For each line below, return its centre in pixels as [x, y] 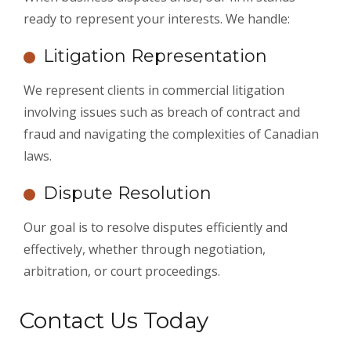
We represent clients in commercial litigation [154, 90]
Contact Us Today [114, 321]
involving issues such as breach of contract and [162, 112]
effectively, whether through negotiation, [145, 250]
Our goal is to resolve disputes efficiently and [156, 228]
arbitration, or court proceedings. [122, 271]
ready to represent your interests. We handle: [157, 19]
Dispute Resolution [127, 194]
